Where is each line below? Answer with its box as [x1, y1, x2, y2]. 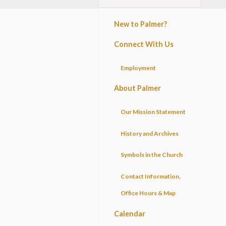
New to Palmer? [114, 19, 167, 28]
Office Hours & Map [121, 189, 176, 197]
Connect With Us [114, 39, 174, 48]
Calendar [114, 209, 146, 218]
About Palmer [114, 84, 161, 93]
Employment [121, 64, 156, 72]
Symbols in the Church [121, 151, 183, 159]
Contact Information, [121, 172, 181, 180]
